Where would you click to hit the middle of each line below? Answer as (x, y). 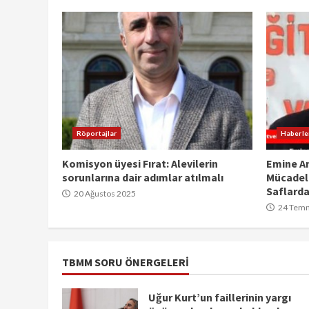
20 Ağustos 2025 (104, 193)
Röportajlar (97, 133)
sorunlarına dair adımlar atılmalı (143, 177)
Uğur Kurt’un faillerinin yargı (220, 298)
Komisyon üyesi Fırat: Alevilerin (140, 163)
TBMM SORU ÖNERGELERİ (126, 262)
